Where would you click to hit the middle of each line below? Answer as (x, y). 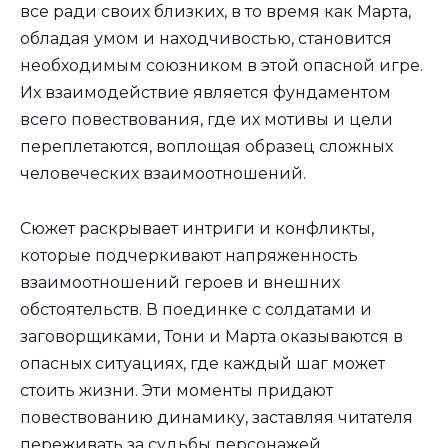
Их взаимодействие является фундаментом (205, 93)
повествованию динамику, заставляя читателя (216, 417)
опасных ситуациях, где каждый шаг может (202, 363)
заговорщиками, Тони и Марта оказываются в (211, 336)
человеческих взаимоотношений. (163, 174)
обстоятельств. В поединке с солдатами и (196, 309)
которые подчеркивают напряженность (189, 255)
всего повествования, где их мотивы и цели (206, 120)
